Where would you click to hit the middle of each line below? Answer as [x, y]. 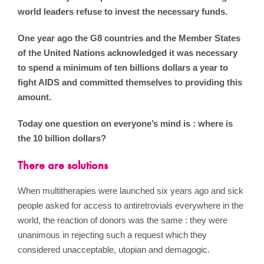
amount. [34, 97]
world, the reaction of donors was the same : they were [123, 220]
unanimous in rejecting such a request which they [112, 235]
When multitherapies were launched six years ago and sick [131, 190]
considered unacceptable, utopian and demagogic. [114, 249]
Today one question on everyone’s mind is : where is [125, 123]
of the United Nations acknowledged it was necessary [128, 52]
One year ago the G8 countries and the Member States [129, 38]
